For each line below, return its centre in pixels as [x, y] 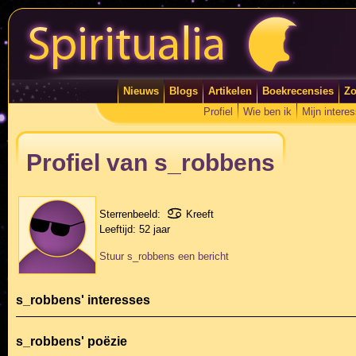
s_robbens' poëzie [72, 341]
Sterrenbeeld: [133, 214]
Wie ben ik [267, 112]
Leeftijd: [119, 229]
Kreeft [200, 214]
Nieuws [141, 91]
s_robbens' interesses [83, 300]
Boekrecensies [298, 91]
